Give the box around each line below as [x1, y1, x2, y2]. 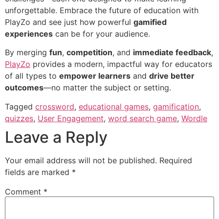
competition [66, 47, 112, 58]
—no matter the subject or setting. [44, 83, 171, 93]
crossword [35, 101, 74, 111]
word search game [108, 113, 177, 123]
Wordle [181, 113, 207, 123]
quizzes [5, 113, 33, 123]
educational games [79, 101, 149, 111]
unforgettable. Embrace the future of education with [5, 5, 198, 15]
